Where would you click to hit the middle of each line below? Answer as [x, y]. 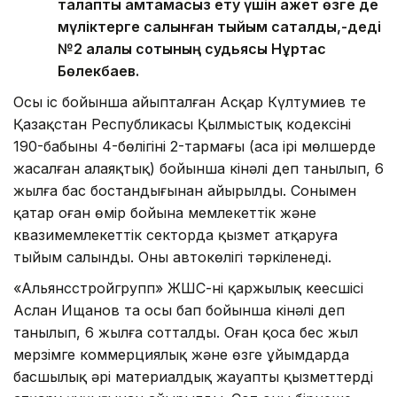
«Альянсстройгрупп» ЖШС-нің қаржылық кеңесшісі [188, 288]
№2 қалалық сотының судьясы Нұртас [192, 49]
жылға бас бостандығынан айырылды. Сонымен [185, 191]
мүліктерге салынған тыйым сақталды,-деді [219, 27]
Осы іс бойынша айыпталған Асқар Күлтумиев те [190, 102]
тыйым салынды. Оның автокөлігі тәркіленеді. [172, 257]
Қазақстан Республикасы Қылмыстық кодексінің [182, 125]
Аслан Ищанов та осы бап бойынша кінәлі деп [179, 311]
